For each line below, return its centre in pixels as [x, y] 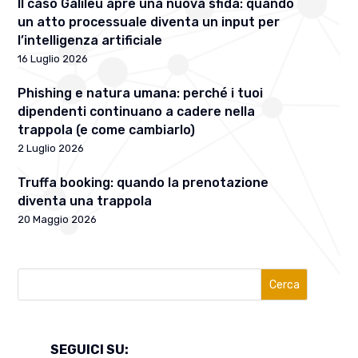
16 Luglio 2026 [53, 59]
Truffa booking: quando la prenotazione [143, 183]
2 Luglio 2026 [51, 149]
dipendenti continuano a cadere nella [137, 112]
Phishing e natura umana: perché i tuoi [141, 93]
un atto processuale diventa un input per [149, 22]
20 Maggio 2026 [58, 220]
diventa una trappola [85, 201]
